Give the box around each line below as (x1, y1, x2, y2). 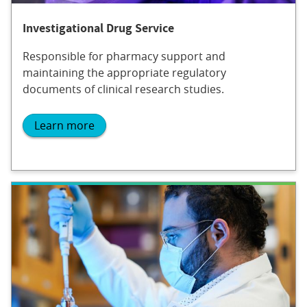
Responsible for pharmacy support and (23, 48, 225, 64)
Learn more (34, 117, 95, 133)
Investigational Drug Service (23, 19, 174, 36)
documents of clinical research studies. (23, 81, 224, 97)
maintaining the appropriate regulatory (23, 64, 226, 80)
